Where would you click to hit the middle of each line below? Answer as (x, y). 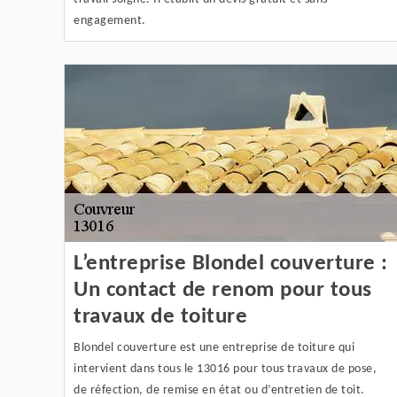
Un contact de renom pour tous (223, 290)
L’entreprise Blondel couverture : (231, 264)
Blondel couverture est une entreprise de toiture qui (214, 348)
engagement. (110, 21)
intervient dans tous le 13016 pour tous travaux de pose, (225, 369)
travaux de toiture (160, 317)
